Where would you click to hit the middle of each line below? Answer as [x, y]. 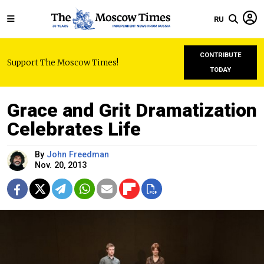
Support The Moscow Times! [63, 62]
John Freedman [78, 155]
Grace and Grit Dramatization [132, 110]
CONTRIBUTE [220, 55]
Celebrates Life [74, 129]
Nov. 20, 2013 [61, 165]
